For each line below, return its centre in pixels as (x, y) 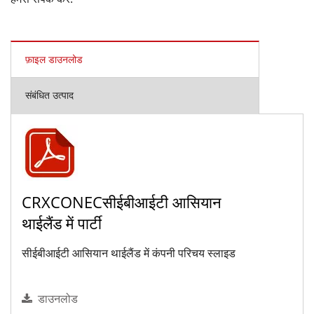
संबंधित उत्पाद (49, 96)
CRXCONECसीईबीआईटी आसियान (122, 202)
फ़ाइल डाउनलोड (54, 60)
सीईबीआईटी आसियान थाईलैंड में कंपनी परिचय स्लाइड (129, 253)
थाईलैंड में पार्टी (62, 223)
